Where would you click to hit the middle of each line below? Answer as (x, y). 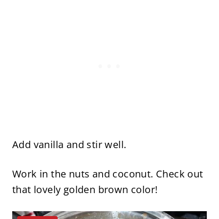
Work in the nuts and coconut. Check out (108, 174)
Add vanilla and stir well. (70, 145)
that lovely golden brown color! (85, 190)
